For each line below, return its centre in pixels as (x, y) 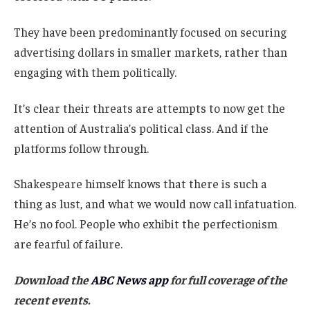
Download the (52, 280)
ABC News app (130, 280)
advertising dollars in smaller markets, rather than (151, 52)
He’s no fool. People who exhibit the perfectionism (146, 224)
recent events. (52, 300)
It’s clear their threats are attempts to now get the (149, 108)
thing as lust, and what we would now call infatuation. (155, 204)
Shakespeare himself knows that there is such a (140, 184)
